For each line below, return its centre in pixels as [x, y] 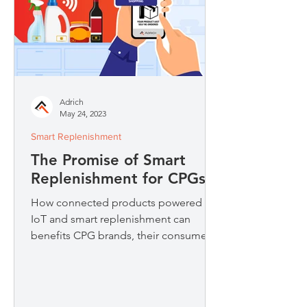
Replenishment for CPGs [118, 179]
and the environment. [83, 252]
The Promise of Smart [108, 160]
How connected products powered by [124, 202]
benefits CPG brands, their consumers [123, 235]
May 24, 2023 [83, 113]
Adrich [72, 102]
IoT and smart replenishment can [111, 219]
